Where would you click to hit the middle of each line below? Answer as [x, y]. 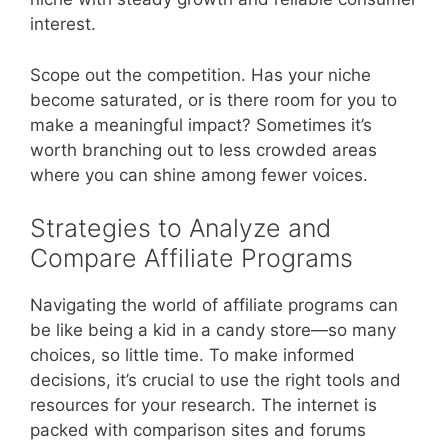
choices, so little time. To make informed [192, 355]
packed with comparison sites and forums [198, 430]
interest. [63, 24]
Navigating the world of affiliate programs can [214, 305]
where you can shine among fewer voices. [199, 174]
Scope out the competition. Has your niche [200, 74]
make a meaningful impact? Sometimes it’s [201, 124]
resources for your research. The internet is [203, 405]
